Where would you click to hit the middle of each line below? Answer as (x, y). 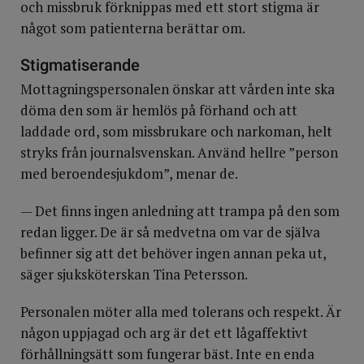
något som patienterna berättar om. (133, 28)
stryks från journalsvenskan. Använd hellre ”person (179, 152)
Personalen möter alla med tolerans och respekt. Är (181, 312)
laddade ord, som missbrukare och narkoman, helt (176, 131)
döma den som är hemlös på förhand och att (159, 110)
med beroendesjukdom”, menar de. (129, 173)
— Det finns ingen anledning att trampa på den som (180, 211)
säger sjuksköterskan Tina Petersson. (134, 274)
